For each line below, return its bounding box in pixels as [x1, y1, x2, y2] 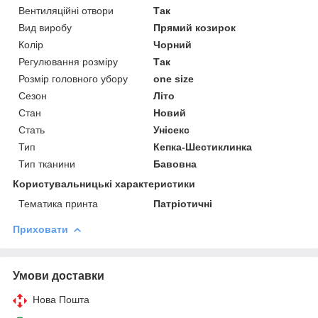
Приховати [13, 223, 68, 235]
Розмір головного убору [18, 72, 128, 84]
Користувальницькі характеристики [13, 177, 195, 190]
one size [153, 72, 194, 84]
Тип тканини [18, 158, 75, 170]
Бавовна [153, 158, 197, 170]
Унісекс [153, 124, 190, 136]
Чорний [153, 38, 192, 50]
